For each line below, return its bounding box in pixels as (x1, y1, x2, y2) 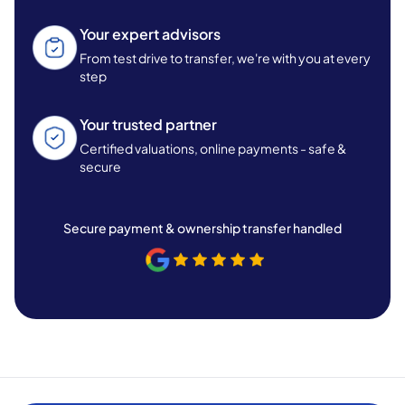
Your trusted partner (80, 114, 217, 134)
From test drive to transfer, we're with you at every (80, 49, 371, 66)
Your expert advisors (80, 24, 221, 43)
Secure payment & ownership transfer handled (63, 219, 342, 236)
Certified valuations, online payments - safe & (80, 139, 346, 156)
